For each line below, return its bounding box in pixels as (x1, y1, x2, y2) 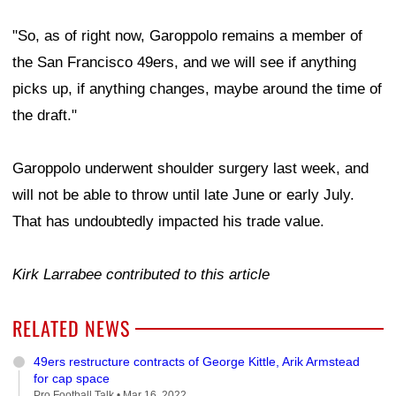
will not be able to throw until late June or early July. (12, 186, 354, 203)
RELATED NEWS (12, 313, 130, 342)
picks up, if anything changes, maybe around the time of (12, 80, 382, 97)
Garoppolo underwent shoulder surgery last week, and (12, 159, 369, 177)
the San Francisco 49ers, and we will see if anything (12, 53, 356, 71)
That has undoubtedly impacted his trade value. (12, 212, 324, 230)
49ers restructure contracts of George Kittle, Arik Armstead (34, 354, 360, 369)
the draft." (12, 106, 77, 124)
